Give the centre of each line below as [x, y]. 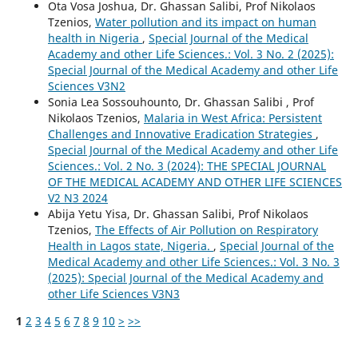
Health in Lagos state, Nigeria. [130, 246]
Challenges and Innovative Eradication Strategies [181, 134]
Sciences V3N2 [86, 86]
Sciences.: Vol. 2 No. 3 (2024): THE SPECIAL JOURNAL [187, 166]
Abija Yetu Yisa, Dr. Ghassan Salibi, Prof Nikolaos [178, 214]
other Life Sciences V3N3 [113, 294]
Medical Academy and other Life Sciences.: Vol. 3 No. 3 [193, 262]
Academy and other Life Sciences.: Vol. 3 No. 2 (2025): [191, 54]
